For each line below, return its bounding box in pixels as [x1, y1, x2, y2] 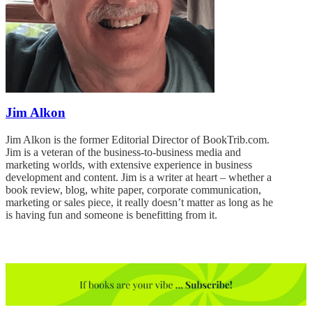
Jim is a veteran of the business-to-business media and [6, 146, 241, 158]
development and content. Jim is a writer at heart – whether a [6, 171, 272, 183]
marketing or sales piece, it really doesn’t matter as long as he [6, 196, 273, 208]
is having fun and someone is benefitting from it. [6, 208, 217, 221]
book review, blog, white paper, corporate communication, [6, 183, 261, 196]
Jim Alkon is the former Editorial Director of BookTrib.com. [6, 133, 270, 146]
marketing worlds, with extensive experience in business [6, 158, 252, 171]
